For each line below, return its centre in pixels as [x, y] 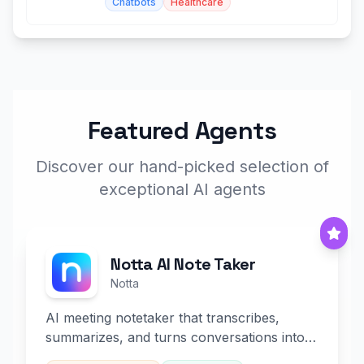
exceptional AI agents [182, 189]
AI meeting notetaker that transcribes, [162, 318]
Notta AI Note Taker [183, 264]
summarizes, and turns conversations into [175, 337]
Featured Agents [182, 130]
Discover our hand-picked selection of [182, 167]
